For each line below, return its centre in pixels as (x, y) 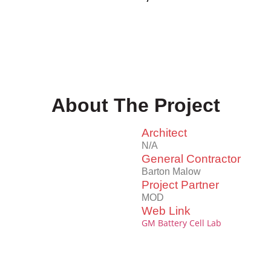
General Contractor (191, 159)
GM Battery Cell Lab (181, 223)
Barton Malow (171, 172)
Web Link (166, 211)
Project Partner (180, 185)
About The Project (135, 106)
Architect (164, 133)
